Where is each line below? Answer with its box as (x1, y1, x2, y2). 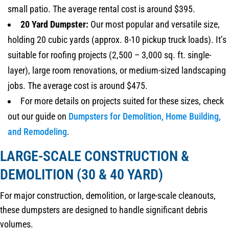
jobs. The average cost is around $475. (8, 80, 148, 91)
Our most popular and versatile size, (88, 19, 220, 30)
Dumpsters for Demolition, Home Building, (68, 111, 221, 122)
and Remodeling (8, 126, 67, 138)
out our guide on (8, 111, 68, 122)
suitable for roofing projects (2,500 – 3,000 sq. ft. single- (8, 50, 211, 61)
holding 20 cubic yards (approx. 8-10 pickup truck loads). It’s (8, 34, 226, 45)
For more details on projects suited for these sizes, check (20, 96, 224, 107)
